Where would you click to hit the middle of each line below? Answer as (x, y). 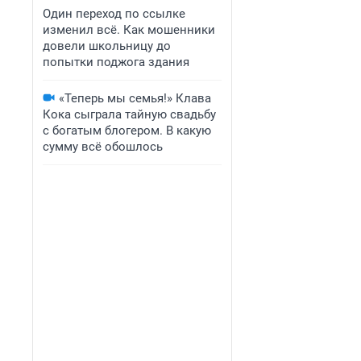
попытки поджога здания (116, 62)
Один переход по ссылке (114, 14)
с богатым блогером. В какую (127, 131)
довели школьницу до (107, 46)
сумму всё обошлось (103, 147)
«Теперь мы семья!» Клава (135, 98)
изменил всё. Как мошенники (129, 30)
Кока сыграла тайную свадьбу (129, 114)
